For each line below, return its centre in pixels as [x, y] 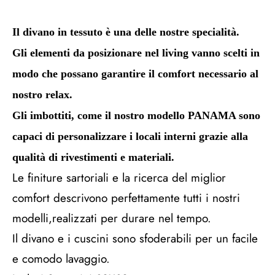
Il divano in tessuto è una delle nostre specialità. [126, 32]
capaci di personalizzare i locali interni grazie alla [130, 136]
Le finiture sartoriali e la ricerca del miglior [119, 178]
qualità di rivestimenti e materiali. [93, 157]
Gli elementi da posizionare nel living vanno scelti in [136, 53]
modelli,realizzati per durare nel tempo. [112, 218]
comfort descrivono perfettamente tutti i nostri [126, 198]
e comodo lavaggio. [61, 259]
